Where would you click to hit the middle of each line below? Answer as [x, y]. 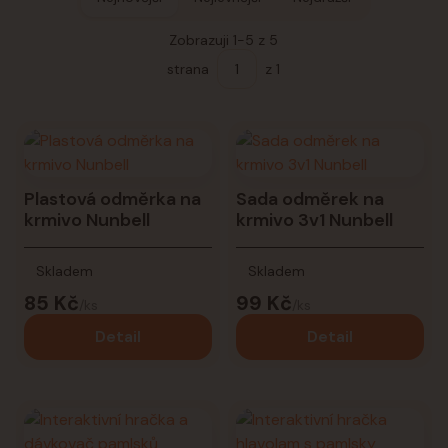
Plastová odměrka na [112, 199]
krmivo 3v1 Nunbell [314, 220]
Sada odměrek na [309, 199]
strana [188, 69]
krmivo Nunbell [87, 220]
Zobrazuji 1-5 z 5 [224, 40]
